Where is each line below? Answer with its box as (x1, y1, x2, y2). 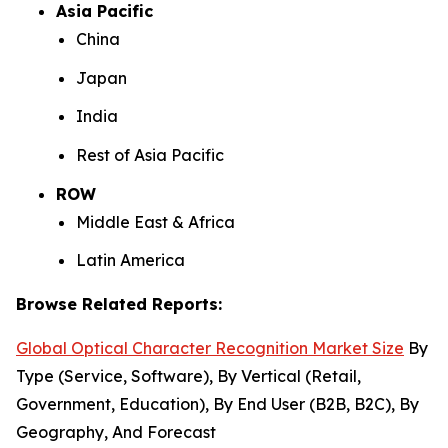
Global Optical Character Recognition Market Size (16, 338, 404, 359)
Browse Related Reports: (16, 294, 222, 315)
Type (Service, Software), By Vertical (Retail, (16, 366, 361, 387)
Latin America (76, 250, 185, 271)
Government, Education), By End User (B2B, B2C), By (16, 394, 419, 415)
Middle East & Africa (76, 211, 235, 232)
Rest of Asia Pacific (76, 144, 224, 165)
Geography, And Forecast (16, 422, 216, 443)
